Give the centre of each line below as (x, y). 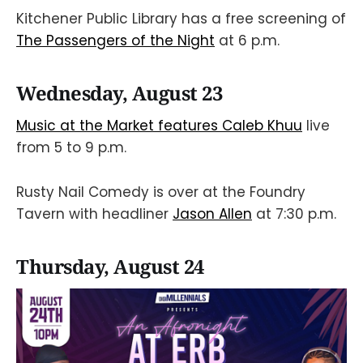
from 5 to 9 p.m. (71, 148)
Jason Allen (212, 214)
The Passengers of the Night (115, 40)
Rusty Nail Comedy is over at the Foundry (161, 192)
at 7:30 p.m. (294, 214)
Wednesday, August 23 (120, 93)
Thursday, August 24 (110, 266)
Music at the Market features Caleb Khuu (159, 126)
